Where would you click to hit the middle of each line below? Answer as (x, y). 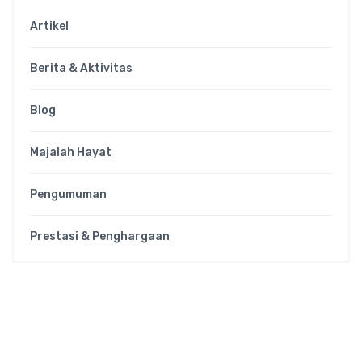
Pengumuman (68, 194)
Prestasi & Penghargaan (100, 236)
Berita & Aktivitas (81, 68)
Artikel (49, 26)
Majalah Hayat (71, 152)
